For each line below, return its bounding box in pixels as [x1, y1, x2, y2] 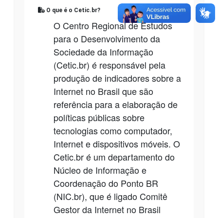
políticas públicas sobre [54, 110, 145, 124]
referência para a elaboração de [54, 97, 178, 110]
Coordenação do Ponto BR [54, 176, 158, 189]
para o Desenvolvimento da [54, 32, 160, 45]
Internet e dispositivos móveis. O [54, 137, 180, 150]
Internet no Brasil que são [54, 84, 153, 97]
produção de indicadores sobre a [54, 71, 181, 84]
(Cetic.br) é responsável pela [54, 58, 165, 71]
